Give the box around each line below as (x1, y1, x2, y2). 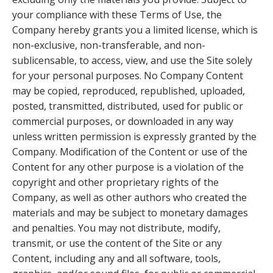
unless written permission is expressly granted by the (12, 129, 257, 143)
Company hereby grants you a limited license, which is (12, 23, 258, 37)
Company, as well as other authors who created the (12, 190, 247, 204)
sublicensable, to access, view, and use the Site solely (12, 53, 252, 67)
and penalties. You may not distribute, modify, (12, 221, 221, 235)
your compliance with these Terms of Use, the (12, 7, 222, 21)
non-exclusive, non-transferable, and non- (12, 38, 205, 52)
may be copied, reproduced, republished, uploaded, (12, 83, 245, 97)
